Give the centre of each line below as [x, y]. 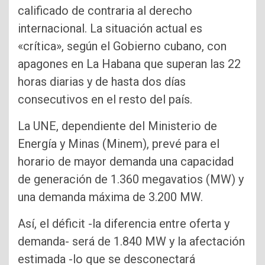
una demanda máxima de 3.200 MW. [110, 197]
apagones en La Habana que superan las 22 [129, 64]
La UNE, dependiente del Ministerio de [117, 126]
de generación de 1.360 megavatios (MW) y [131, 180]
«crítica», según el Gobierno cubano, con [122, 46]
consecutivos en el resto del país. [105, 100]
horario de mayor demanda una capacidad [126, 162]
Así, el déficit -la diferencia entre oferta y [124, 224]
